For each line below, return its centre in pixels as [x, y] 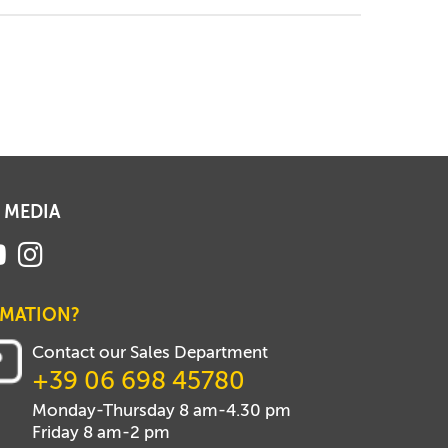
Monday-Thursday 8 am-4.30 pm [161, 410]
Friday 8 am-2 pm [100, 432]
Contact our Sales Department [149, 352]
